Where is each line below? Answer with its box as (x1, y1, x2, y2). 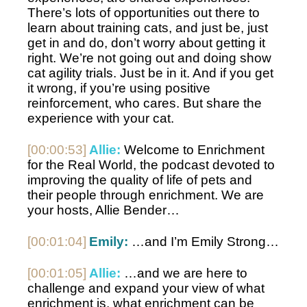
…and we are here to (121, 266, 247, 281)
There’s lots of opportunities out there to (27, 5, 260, 21)
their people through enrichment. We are (27, 188, 264, 203)
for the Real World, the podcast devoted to (27, 158, 275, 173)
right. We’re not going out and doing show (27, 51, 271, 66)
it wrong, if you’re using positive (27, 81, 210, 96)
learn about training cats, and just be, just (27, 21, 268, 36)
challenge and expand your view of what (27, 281, 265, 296)
